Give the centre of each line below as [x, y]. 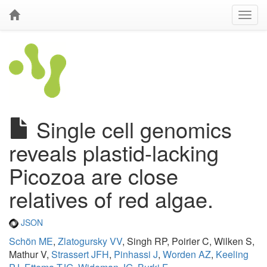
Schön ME [31, 241]
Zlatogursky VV [90, 241]
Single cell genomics [131, 129]
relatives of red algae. [111, 199]
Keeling [232, 254]
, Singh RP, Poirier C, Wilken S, [188, 241]
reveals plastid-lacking [114, 152]
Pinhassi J [136, 254]
